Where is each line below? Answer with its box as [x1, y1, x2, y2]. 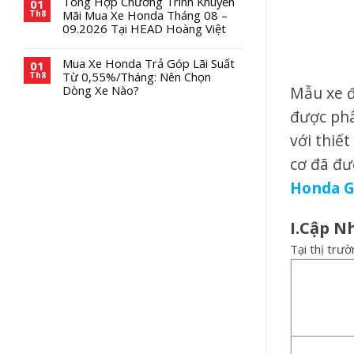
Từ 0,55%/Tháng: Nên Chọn [62, 68, 211, 85]
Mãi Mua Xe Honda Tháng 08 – [62, 6, 228, 23]
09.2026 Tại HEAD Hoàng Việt [62, 20, 226, 36]
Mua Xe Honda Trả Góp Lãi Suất [62, 55, 235, 71]
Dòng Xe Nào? [62, 81, 139, 98]
